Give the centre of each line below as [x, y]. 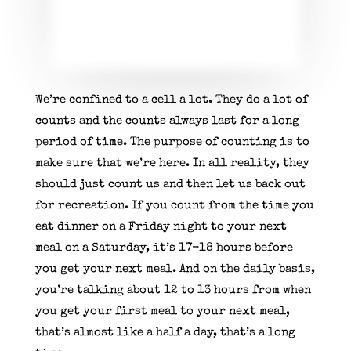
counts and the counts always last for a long [167, 121]
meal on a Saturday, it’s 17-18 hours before [164, 248]
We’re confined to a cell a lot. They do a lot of [171, 100]
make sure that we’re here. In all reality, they [172, 163]
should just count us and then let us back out [170, 184]
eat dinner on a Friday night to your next [161, 226]
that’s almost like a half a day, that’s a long [165, 332]
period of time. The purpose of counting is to [172, 142]
